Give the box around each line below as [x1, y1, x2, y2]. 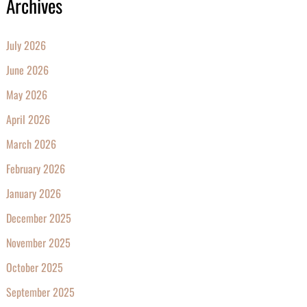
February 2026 [5, 160, 65, 177]
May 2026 [5, 86, 47, 103]
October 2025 [5, 259, 63, 276]
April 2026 [5, 111, 50, 128]
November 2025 [5, 234, 71, 251]
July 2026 [5, 37, 46, 54]
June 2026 [5, 62, 49, 79]
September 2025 [5, 284, 75, 301]
